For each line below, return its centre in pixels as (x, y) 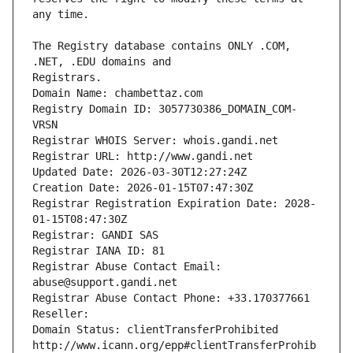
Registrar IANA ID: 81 (98, 251)
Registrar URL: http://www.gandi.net (143, 156)
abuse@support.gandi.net (105, 282)
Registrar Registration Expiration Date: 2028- (174, 204)
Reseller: (64, 314)
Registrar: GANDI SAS (95, 235)
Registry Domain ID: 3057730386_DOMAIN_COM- (165, 109)
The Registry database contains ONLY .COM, (162, 46)
